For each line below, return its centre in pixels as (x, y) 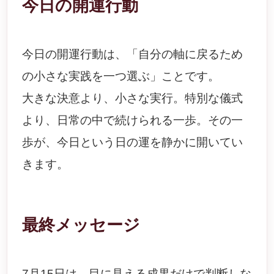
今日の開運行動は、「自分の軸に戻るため (133, 54)
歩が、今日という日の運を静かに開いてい (133, 142)
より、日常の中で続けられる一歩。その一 (133, 120)
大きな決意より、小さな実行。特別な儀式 (133, 98)
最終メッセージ (81, 225)
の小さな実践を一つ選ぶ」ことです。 (121, 76)
